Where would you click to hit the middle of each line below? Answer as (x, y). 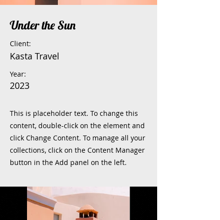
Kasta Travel (35, 56)
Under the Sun (43, 25)
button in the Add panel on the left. (68, 162)
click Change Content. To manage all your (78, 138)
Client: (20, 43)
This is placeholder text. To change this (74, 113)
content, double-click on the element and (77, 125)
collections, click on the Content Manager (77, 150)
